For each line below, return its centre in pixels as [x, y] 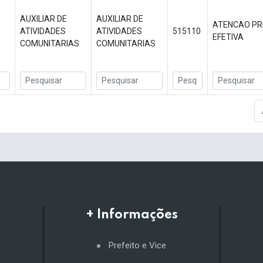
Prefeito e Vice [137, 246]
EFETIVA [228, 37]
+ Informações [131, 215]
